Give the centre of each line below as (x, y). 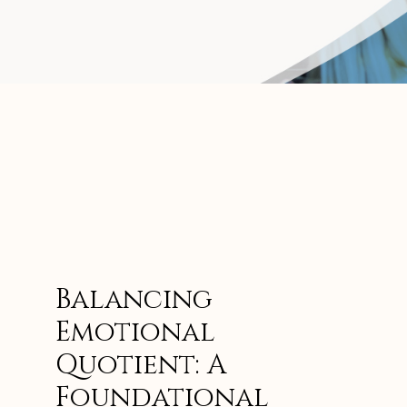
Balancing (134, 300)
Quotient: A (141, 365)
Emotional (135, 333)
